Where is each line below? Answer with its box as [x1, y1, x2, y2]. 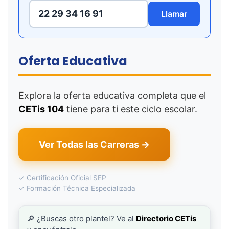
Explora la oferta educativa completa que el [18, 90, 206, 101]
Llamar [161, 8, 187, 19]
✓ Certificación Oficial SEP [18, 174, 106, 182]
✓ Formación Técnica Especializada [18, 184, 135, 192]
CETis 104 [18, 104, 64, 114]
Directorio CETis [136, 214, 196, 223]
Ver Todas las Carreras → [39, 139, 150, 150]
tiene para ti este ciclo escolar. [64, 104, 197, 114]
